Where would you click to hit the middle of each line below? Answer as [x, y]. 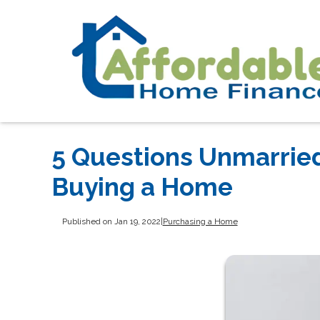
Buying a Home [142, 187]
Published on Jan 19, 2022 [111, 222]
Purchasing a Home [200, 222]
